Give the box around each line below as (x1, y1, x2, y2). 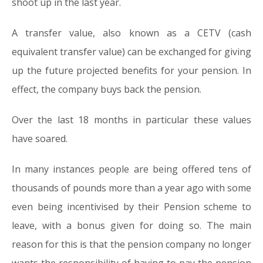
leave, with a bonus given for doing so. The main (12, 219, 251, 232)
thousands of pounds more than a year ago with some (12, 181, 251, 194)
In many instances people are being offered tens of (12, 163, 251, 176)
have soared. (12, 132, 68, 145)
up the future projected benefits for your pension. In (12, 64, 251, 77)
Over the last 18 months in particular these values (12, 113, 251, 126)
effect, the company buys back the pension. (12, 83, 201, 96)
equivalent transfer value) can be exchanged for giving (12, 45, 251, 58)
